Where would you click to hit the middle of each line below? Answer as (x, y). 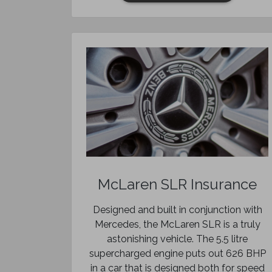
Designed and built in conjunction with (177, 210)
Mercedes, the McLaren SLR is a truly (177, 224)
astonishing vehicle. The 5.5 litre (177, 239)
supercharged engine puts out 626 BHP (177, 253)
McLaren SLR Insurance (177, 184)
